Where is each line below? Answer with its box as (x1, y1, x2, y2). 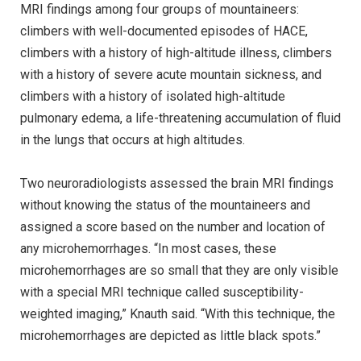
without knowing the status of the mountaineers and (20, 197, 310, 213)
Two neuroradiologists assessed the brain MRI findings (20, 175, 334, 191)
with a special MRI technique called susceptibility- (20, 284, 304, 300)
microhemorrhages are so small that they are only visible (20, 262, 338, 278)
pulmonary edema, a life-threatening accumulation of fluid (20, 110, 341, 126)
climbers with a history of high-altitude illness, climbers (20, 44, 332, 60)
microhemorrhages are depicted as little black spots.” (20, 327, 321, 343)
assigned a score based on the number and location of (20, 218, 326, 234)
